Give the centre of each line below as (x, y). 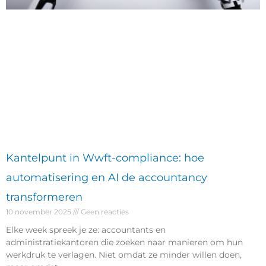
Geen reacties (104, 211)
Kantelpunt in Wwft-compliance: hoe (105, 158)
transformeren (44, 197)
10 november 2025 (39, 211)
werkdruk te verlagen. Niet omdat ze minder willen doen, (124, 254)
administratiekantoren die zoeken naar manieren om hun (124, 242)
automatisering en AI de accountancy (107, 177)
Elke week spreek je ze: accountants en (86, 229)
